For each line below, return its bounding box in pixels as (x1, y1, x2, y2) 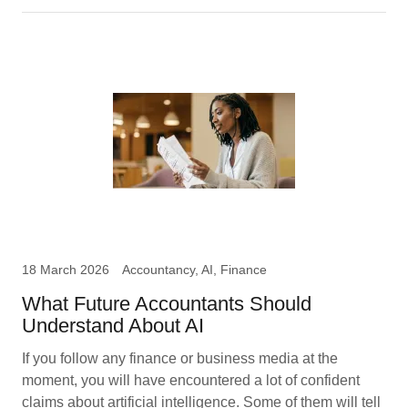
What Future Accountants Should (22, 292, 311, 315)
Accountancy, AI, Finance (122, 262, 267, 277)
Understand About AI (22, 314, 204, 337)
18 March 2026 (22, 262, 109, 277)
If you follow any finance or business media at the (22, 351, 338, 366)
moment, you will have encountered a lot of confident (22, 372, 360, 388)
